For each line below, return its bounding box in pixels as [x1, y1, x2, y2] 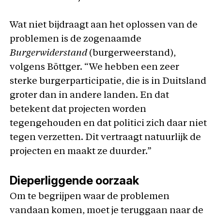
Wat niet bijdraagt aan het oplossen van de [10, 21, 198, 30]
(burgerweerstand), [89, 49, 176, 58]
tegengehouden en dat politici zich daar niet [10, 119, 207, 128]
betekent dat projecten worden [10, 105, 146, 114]
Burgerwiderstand [10, 49, 89, 58]
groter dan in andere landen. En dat [10, 91, 169, 100]
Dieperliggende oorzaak [10, 173, 139, 187]
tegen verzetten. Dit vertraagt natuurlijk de [10, 133, 201, 142]
